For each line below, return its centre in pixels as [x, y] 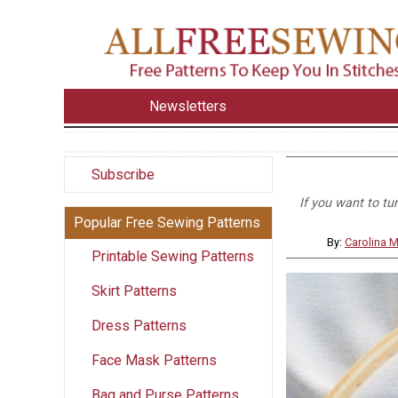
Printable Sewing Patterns [173, 256]
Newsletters [188, 106]
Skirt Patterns [134, 291]
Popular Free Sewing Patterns [167, 222]
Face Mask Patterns [154, 360]
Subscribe [123, 174]
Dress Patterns [139, 325]
